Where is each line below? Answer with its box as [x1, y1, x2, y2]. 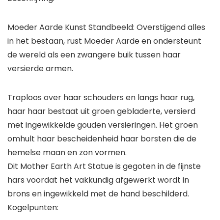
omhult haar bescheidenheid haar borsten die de [7, 133, 196, 145]
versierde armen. [7, 63, 73, 75]
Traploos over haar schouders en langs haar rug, [7, 92, 194, 104]
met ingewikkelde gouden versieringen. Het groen [7, 119, 198, 131]
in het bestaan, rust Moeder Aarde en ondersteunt [7, 35, 201, 47]
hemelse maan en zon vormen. [7, 147, 127, 159]
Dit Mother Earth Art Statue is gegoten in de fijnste [7, 161, 201, 172]
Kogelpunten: [7, 202, 58, 214]
